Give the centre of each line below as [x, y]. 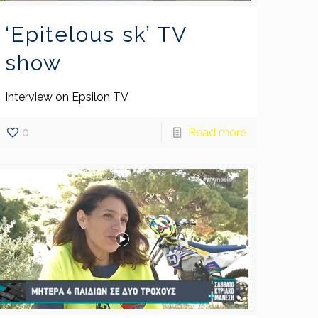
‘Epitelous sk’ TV [96, 34]
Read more [217, 132]
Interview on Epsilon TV [70, 97]
